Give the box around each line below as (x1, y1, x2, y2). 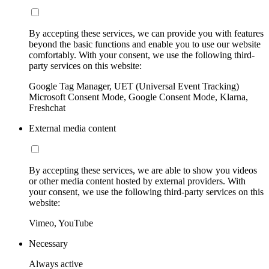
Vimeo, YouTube (29, 217, 93, 228)
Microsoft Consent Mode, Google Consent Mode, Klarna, (29, 91, 248, 102)
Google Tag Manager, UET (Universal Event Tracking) (29, 80, 239, 91)
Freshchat (29, 102, 65, 113)
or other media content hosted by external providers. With (29, 175, 246, 186)
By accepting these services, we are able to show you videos (29, 165, 257, 175)
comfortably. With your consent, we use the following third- (29, 49, 255, 60)
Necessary (29, 238, 68, 249)
